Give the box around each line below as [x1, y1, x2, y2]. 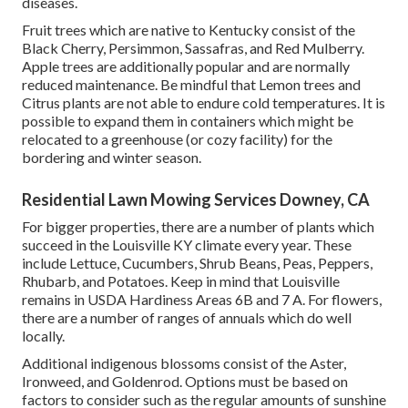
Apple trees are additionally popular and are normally [22, 57, 350, 76]
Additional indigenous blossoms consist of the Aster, [22, 354, 346, 372]
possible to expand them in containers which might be [22, 112, 353, 130]
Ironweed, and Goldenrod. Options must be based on [22, 372, 348, 391]
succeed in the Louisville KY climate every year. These [22, 236, 352, 254]
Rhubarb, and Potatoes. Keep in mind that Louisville [22, 272, 340, 291]
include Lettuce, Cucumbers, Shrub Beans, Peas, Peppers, [22, 254, 372, 272]
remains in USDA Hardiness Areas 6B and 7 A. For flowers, [22, 291, 382, 309]
